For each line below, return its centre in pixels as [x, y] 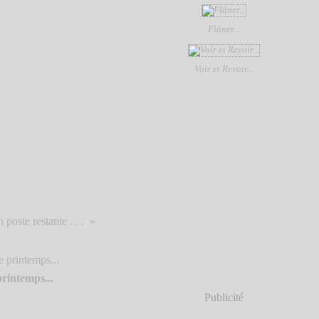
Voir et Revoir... [224, 69]
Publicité [224, 297]
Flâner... [224, 29]
